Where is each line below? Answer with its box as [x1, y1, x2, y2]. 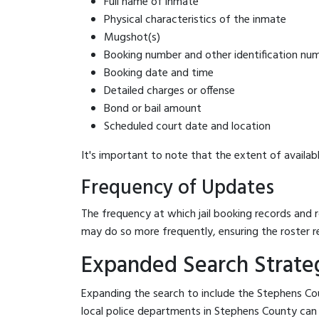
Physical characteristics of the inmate [104, 10, 286, 29]
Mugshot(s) [104, 28, 160, 47]
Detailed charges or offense [104, 81, 235, 100]
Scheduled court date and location [104, 117, 271, 136]
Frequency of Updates [81, 172, 274, 204]
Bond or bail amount [104, 99, 202, 118]
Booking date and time [104, 63, 214, 83]
